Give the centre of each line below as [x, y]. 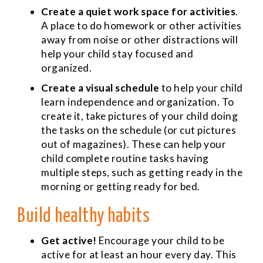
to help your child [201, 87]
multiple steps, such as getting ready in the [142, 172]
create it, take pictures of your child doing [139, 116]
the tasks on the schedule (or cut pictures [139, 130]
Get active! [69, 240]
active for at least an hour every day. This [139, 254]
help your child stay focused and [117, 53]
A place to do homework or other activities [141, 25]
